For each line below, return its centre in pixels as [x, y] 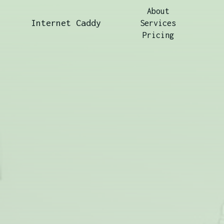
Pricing [158, 35]
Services [158, 23]
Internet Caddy [66, 23]
